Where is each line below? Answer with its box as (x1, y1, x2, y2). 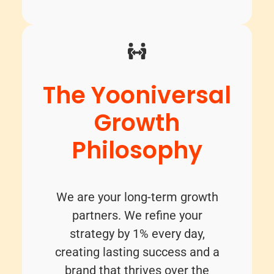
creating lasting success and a (54, 245, 220, 260)
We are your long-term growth (56, 190, 218, 205)
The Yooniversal (43, 79, 231, 112)
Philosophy (72, 134, 202, 167)
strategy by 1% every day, (69, 226, 205, 242)
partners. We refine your (72, 208, 202, 223)
